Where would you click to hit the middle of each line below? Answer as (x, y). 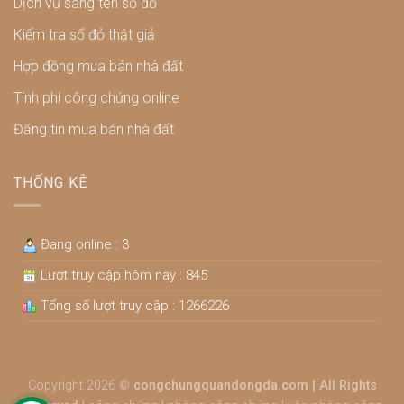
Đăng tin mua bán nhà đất (94, 130)
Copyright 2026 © (80, 385)
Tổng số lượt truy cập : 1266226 (133, 305)
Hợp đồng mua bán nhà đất (98, 67)
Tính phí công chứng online (96, 98)
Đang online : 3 (83, 244)
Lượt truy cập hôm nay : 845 (122, 275)
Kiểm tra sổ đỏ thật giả (84, 35)
